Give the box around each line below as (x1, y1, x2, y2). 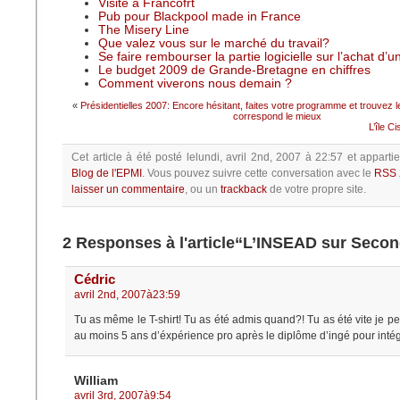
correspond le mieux (232, 110, 321, 121)
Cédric (74, 271, 115, 287)
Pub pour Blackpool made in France (98, 9, 301, 23)
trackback (221, 182, 267, 196)
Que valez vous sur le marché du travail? (98, 36, 329, 50)
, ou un (185, 182, 221, 196)
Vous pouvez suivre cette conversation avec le (147, 166, 371, 179)
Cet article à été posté (71, 150, 183, 163)
